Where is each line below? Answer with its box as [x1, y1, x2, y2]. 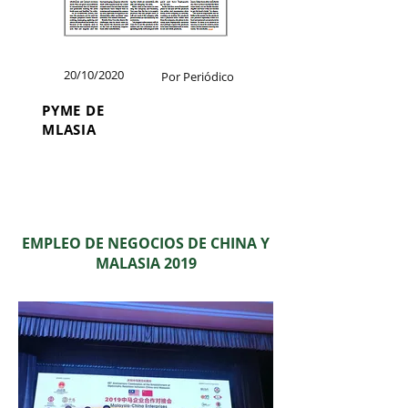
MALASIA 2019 [95, 253, 197, 273]
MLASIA [42, 120, 97, 138]
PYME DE [42, 101, 105, 119]
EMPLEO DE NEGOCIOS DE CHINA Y [22, 233, 270, 253]
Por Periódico [161, 68, 234, 85]
